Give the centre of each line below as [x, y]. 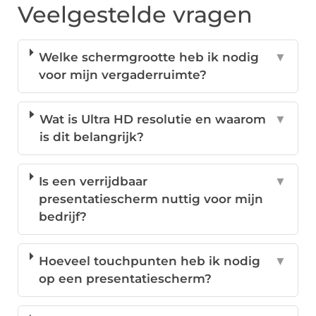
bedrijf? [63, 216]
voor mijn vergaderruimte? [123, 74]
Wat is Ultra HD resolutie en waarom [153, 119]
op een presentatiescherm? [126, 278]
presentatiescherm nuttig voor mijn [151, 199]
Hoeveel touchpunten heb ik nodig [150, 261]
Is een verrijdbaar [93, 181]
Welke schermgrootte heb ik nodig [149, 57]
